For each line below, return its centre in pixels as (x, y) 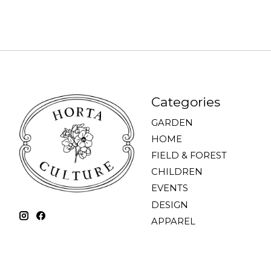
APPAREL (173, 221)
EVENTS (169, 188)
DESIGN (169, 205)
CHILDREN (177, 172)
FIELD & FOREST (189, 156)
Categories (185, 102)
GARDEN (172, 122)
